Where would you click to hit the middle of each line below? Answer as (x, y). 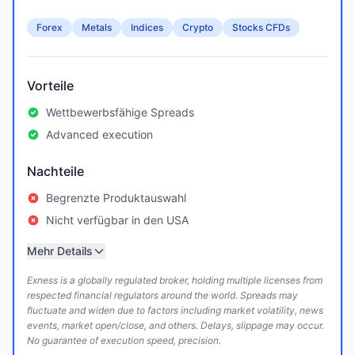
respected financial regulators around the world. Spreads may (162, 295)
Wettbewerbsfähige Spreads (120, 112)
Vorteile (50, 86)
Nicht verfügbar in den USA (117, 220)
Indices (147, 27)
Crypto (198, 27)
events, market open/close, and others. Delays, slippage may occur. (176, 325)
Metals (97, 27)
